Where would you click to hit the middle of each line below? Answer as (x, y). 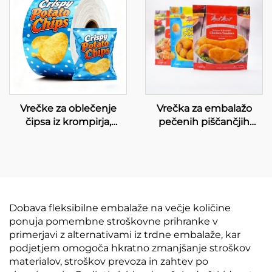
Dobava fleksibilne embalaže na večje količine (120, 208)
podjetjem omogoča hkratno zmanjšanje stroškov (130, 248)
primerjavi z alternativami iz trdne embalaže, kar (125, 235)
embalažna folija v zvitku (68, 135)
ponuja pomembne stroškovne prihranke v (114, 221)
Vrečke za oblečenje (68, 108)
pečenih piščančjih (204, 122)
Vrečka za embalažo (204, 108)
